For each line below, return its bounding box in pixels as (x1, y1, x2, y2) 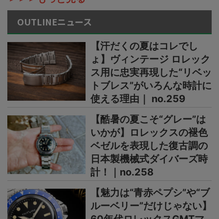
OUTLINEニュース (17, 15, 92, 28)
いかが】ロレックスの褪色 (90, 127, 208, 139)
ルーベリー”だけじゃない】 (90, 200, 212, 212)
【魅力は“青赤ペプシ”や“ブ (90, 187, 210, 199)
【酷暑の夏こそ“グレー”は (90, 113, 206, 126)
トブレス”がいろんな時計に (90, 80, 212, 92)
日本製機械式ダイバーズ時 (90, 153, 208, 165)
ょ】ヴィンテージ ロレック (90, 53, 210, 66)
